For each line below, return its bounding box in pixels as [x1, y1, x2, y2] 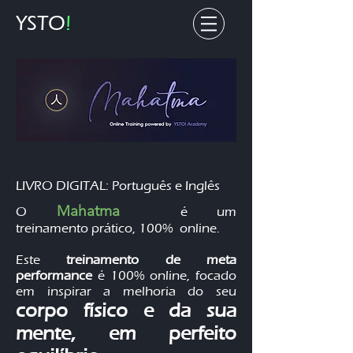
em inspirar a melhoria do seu [16, 284, 236, 299]
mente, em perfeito [16, 321, 236, 344]
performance [16, 268, 98, 283]
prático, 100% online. [91, 221, 220, 236]
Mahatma [56, 202, 150, 220]
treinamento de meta [66, 252, 237, 267]
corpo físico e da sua [16, 299, 236, 321]
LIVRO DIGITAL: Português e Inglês [16, 178, 220, 193]
